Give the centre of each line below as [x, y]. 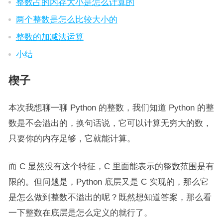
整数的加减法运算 [50, 37]
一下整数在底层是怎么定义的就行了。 [80, 213]
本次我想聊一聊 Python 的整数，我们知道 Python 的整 [111, 108]
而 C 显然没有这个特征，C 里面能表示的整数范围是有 [111, 166]
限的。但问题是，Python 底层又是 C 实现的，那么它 [108, 182]
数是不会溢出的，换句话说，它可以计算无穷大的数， [110, 123]
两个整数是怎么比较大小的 [66, 19]
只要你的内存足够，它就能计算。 [72, 138]
